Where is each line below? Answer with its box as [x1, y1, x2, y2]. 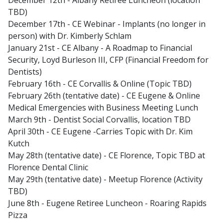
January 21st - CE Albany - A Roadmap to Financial [8, 42, 192, 54]
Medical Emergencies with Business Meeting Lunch [8, 102, 198, 113]
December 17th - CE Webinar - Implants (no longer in [8, 18, 206, 30]
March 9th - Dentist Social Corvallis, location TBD [8, 114, 191, 125]
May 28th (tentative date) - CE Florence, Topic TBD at [8, 150, 205, 161]
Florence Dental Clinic [8, 162, 88, 173]
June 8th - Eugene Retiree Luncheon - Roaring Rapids [8, 198, 207, 209]
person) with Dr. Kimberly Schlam [8, 30, 131, 42]
